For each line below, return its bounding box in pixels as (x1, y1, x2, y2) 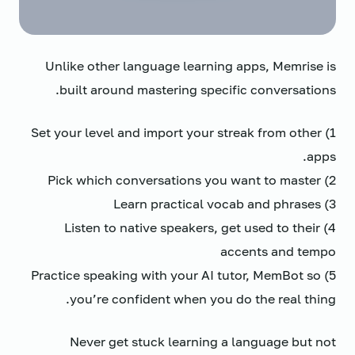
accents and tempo (220, 243, 336, 259)
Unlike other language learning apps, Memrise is (45, 58, 336, 74)
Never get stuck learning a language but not (70, 334, 336, 349)
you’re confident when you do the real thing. (70, 291, 336, 307)
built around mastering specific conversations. (59, 82, 336, 97)
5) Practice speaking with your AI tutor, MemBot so (31, 267, 321, 283)
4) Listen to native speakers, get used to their (64, 219, 320, 235)
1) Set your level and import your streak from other (31, 124, 322, 140)
